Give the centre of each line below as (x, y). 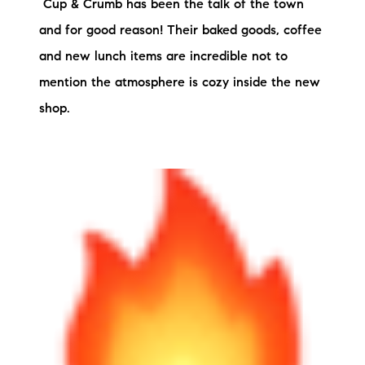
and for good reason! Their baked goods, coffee (180, 31)
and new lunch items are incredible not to (163, 57)
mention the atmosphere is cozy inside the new (180, 83)
